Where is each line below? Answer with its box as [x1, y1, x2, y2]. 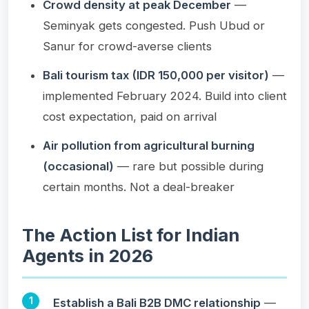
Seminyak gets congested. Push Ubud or [43, 18, 265, 32]
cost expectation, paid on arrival [43, 109, 217, 123]
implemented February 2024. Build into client [43, 88, 287, 103]
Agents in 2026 [22, 244, 153, 266]
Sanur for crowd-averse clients [43, 39, 212, 53]
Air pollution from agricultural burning [43, 138, 255, 152]
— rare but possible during [114, 159, 263, 173]
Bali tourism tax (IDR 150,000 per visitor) [43, 68, 269, 82]
